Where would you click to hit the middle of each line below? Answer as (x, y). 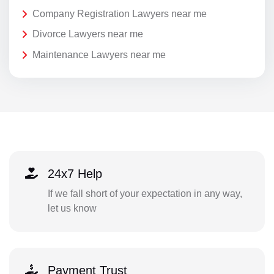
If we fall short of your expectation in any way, (145, 194)
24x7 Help (75, 174)
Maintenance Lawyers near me (99, 55)
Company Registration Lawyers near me (120, 13)
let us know (72, 209)
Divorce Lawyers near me (88, 34)
